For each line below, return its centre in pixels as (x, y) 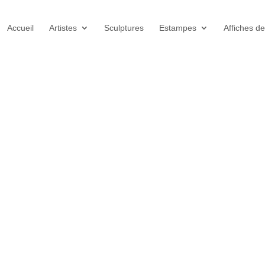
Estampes (177, 28)
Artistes (63, 28)
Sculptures (124, 28)
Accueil (20, 28)
